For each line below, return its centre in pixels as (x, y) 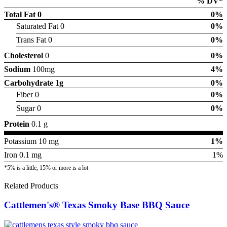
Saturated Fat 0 (40, 26)
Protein (17, 124)
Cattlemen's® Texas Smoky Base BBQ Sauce (97, 205)
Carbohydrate (29, 83)
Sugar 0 (29, 108)
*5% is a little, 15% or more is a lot (46, 167)
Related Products (31, 185)
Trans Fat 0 (34, 40)
